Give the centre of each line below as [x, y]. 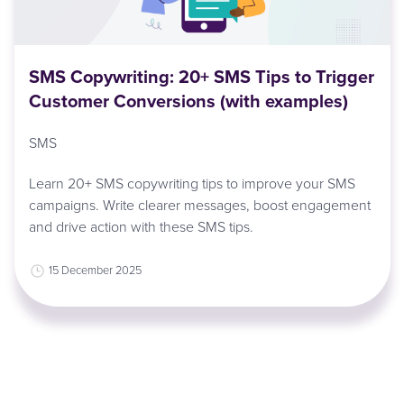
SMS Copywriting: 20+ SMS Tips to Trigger [202, 77]
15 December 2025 [96, 269]
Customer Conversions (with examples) [189, 101]
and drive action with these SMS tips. [142, 226]
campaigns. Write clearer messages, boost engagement [200, 204]
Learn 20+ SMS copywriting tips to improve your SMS [193, 183]
